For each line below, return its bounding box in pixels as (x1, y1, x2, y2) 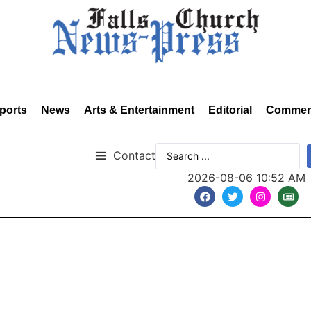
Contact (113, 148, 155, 162)
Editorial (208, 104, 252, 116)
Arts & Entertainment (84, 104, 194, 116)
